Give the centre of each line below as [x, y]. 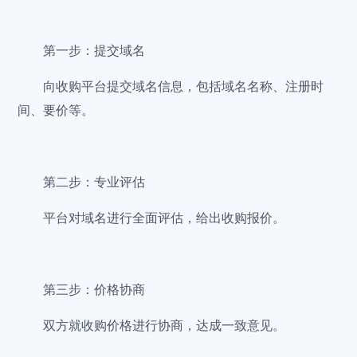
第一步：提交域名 [94, 51]
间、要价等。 [56, 110]
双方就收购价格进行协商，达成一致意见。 [165, 326]
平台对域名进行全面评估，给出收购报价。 [165, 218]
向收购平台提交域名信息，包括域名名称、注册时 [184, 86]
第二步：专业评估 [94, 182]
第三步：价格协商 [94, 290]
